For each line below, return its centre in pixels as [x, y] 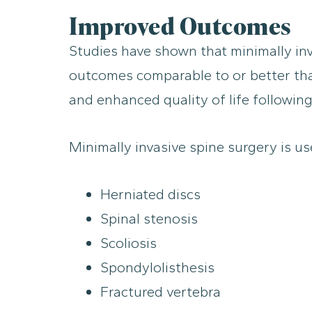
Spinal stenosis [149, 219]
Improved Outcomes [180, 26]
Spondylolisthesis [157, 267]
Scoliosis [128, 243]
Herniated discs [150, 194]
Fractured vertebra [161, 292]
